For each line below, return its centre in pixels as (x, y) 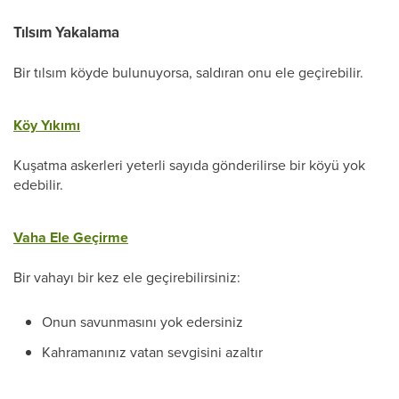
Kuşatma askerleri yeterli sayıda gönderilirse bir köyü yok (189, 165)
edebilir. (38, 184)
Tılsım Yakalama (66, 33)
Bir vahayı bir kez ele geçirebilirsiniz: (127, 277)
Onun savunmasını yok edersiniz (142, 322)
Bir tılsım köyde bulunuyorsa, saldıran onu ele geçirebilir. (188, 72)
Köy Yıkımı (47, 125)
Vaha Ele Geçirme (71, 237)
